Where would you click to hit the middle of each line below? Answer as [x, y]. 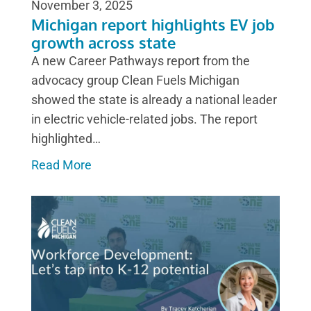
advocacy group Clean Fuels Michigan [135, 80]
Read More [61, 165]
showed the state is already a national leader [154, 99]
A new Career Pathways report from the [141, 60]
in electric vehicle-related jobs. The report [144, 119]
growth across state [103, 42]
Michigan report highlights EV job [153, 24]
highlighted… [66, 138]
